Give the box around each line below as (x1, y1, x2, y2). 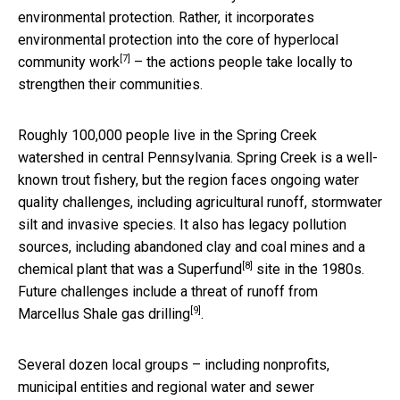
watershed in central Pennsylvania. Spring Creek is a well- (18, 148, 378, 166)
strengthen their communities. (18, 75, 203, 93)
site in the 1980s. (253, 260, 364, 278)
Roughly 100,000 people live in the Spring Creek (18, 126, 317, 144)
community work (18, 53, 120, 71)
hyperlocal (274, 30, 338, 48)
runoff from (247, 282, 318, 300)
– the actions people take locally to (130, 53, 353, 71)
